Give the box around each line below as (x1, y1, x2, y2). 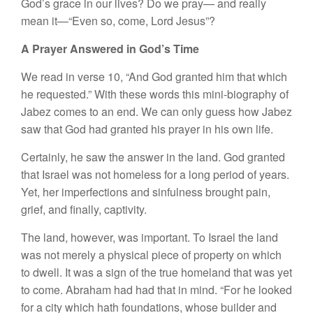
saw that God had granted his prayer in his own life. (21, 120, 273, 137)
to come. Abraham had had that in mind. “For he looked (21, 281, 292, 298)
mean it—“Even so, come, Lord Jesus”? (21, 12, 215, 29)
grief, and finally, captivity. (21, 201, 147, 217)
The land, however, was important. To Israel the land (21, 228, 278, 245)
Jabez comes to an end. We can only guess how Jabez (21, 103, 292, 119)
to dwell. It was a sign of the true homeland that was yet (21, 263, 292, 280)
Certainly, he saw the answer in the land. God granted (21, 148, 285, 165)
